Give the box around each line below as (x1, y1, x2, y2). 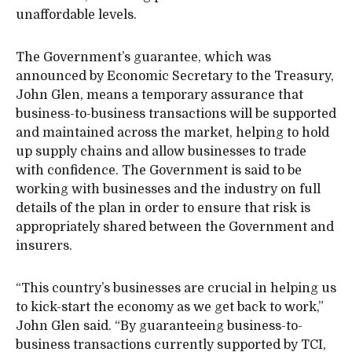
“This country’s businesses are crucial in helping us (16, 281, 336, 295)
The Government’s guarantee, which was (16, 50, 271, 64)
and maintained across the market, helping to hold (16, 126, 329, 140)
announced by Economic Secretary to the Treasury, (16, 69, 334, 83)
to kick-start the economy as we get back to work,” (16, 300, 324, 314)
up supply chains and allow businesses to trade (16, 145, 306, 159)
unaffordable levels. (16, 8, 137, 22)
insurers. (16, 239, 72, 253)
